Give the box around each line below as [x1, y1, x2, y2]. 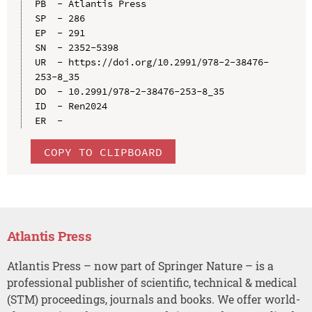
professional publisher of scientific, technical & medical [6, 274, 297, 290]
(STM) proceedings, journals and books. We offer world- [6, 291, 300, 306]
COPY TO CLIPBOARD [43, 144, 162, 159]
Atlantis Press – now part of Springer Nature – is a [6, 258, 274, 273]
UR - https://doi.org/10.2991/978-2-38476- [34, 55, 269, 68]
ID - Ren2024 [34, 99, 107, 112]
